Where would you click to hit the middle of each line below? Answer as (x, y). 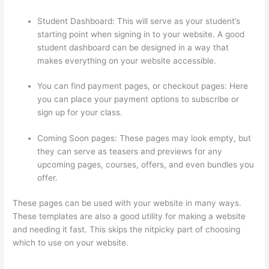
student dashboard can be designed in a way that (133, 47)
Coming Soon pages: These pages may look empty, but (144, 138)
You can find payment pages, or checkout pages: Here (143, 86)
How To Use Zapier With (178, 243)
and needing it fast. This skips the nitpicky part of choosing (127, 230)
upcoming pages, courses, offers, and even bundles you (146, 164)
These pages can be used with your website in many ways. (127, 203)
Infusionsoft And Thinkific (62, 256)
